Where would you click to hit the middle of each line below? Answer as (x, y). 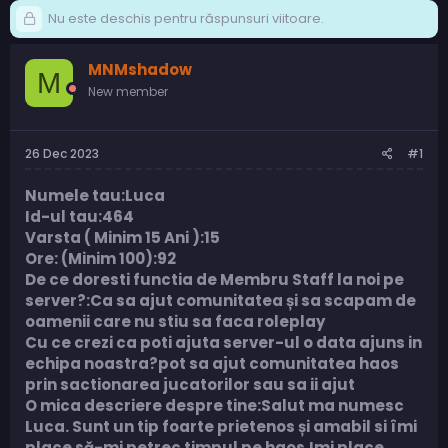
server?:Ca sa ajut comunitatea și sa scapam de (220, 300)
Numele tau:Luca (95, 195)
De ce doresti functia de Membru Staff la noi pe (214, 279)
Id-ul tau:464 (79, 216)
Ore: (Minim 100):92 (100, 258)
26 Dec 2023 (62, 153)
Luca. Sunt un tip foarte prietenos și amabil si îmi (221, 426)
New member (128, 92)
